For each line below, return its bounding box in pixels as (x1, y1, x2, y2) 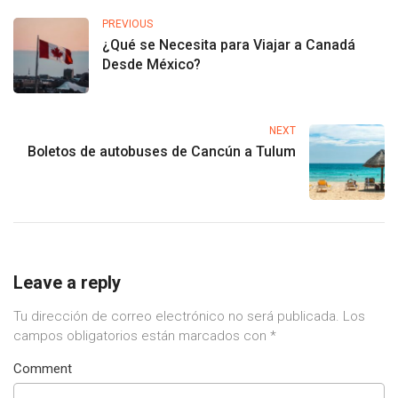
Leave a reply (13, 272, 121, 294)
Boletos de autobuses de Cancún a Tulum (28, 143, 296, 161)
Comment (13, 361, 72, 378)
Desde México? (102, 56, 204, 74)
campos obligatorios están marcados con (13, 328, 270, 345)
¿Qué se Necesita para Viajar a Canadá (102, 36, 355, 54)
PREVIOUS (102, 18, 153, 31)
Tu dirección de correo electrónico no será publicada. (13, 308, 339, 325)
